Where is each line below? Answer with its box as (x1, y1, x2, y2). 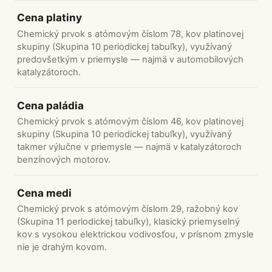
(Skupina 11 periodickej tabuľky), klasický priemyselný (17, 216, 240, 228)
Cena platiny (17, 12, 82, 24)
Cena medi (17, 186, 72, 199)
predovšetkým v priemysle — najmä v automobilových (17, 53, 243, 65)
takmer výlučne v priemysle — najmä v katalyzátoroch (17, 141, 242, 152)
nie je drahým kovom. (17, 242, 107, 253)
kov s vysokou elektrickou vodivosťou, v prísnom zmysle (17, 229, 254, 240)
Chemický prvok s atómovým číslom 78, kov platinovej (17, 28, 243, 39)
